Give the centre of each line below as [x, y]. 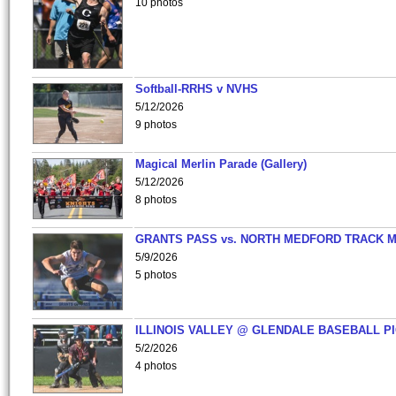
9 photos [156, 125]
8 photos [156, 200]
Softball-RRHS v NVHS [197, 89]
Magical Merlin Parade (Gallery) [221, 164]
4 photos [156, 366]
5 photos [156, 275]
